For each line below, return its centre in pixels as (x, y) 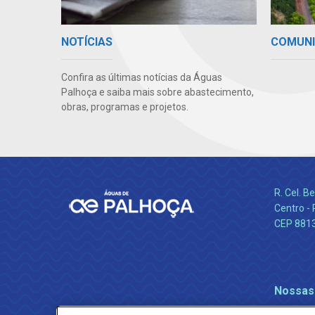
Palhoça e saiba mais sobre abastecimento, (157, 92)
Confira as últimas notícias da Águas (142, 78)
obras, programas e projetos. (125, 107)
